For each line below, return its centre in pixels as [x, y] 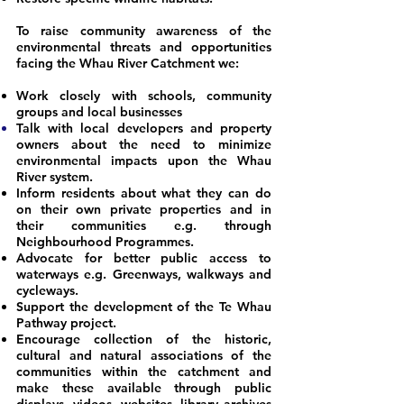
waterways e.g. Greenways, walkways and [144, 274]
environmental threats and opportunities [144, 47]
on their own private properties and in [144, 209]
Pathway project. [66, 323]
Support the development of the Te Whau [144, 307]
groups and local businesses [99, 112]
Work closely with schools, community [144, 96]
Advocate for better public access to [144, 258]
